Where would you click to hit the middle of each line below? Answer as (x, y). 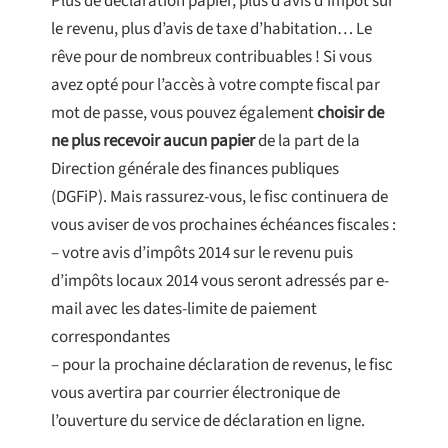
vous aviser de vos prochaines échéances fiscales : (223, 225)
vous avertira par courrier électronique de (195, 393)
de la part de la (307, 141)
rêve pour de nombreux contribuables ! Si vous (211, 57)
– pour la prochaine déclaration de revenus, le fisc (222, 365)
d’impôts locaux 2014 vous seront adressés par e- (220, 281)
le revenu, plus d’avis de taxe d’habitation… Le (211, 29)
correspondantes (110, 337)
